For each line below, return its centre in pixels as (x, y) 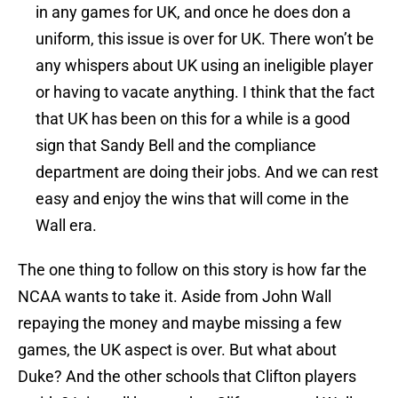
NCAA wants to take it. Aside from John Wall (175, 297)
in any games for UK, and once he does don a (193, 12)
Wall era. (66, 226)
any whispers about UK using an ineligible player (204, 66)
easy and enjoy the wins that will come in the (192, 199)
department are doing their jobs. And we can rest (207, 172)
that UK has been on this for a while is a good (193, 119)
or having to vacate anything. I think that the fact (205, 92)
